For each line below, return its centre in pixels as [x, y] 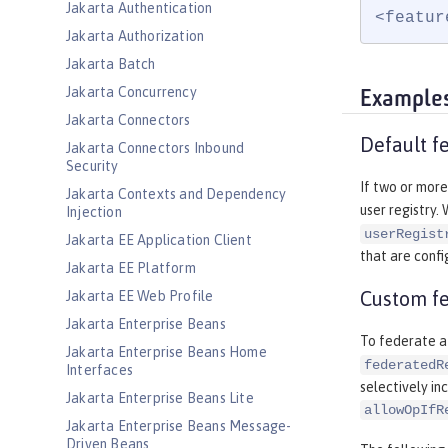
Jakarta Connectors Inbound [155, 148]
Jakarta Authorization [135, 36]
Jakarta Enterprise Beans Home [166, 352]
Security [92, 166]
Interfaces [99, 370]
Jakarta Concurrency [131, 92]
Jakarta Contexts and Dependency [176, 194]
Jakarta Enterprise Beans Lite [160, 398]
